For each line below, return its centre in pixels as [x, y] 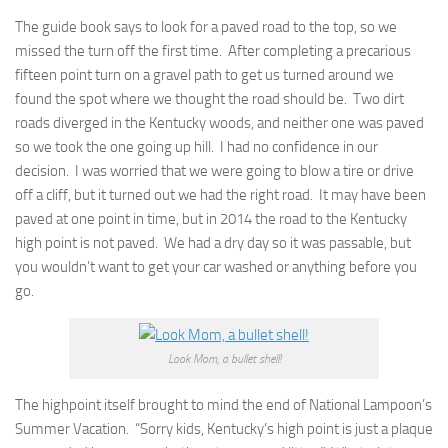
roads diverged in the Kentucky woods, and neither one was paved [219, 123]
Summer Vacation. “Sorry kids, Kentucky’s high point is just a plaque [224, 429]
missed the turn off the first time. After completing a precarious [213, 51]
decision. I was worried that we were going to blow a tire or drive [214, 171]
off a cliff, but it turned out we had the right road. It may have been [220, 195]
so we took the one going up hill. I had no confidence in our [196, 147]
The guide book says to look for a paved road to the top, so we [206, 27]
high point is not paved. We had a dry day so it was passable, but [213, 243]
